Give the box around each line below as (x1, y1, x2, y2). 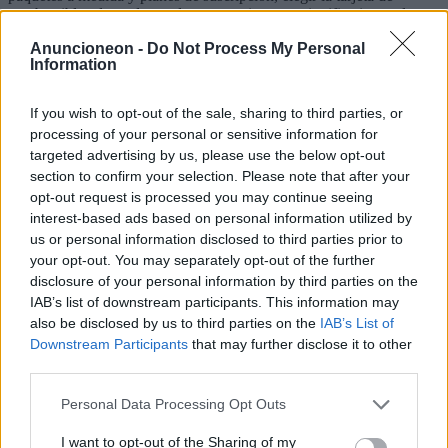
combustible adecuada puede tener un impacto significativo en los (8, 5, 420, 23)
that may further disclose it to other (188, 335, 412, 352)
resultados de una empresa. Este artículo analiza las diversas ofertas (8, 23, 429, 41)
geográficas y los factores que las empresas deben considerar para (8, 59, 419, 77)
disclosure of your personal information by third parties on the (30, 272, 418, 289)
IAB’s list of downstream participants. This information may (30, 293, 399, 310)
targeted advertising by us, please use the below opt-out (30, 146, 385, 163)
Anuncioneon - (30, 39, 147, 57)
